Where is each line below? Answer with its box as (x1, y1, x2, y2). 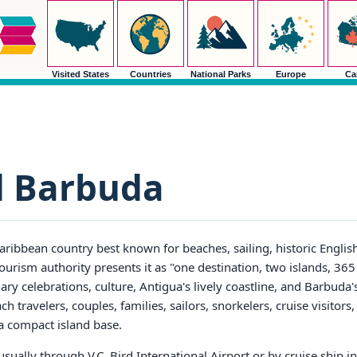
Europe (275, 69, 306, 79)
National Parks (190, 69, 251, 79)
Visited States (51, 69, 109, 79)
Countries (129, 69, 171, 79)
